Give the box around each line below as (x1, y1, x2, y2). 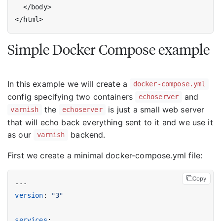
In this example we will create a (7, 78, 130, 89)
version (15, 191, 43, 199)
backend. (68, 129, 106, 140)
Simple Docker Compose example (7, 40, 210, 58)
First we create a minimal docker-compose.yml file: (7, 150, 202, 160)
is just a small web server (106, 104, 205, 114)
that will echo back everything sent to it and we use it (7, 117, 213, 127)
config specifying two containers (7, 91, 136, 102)
